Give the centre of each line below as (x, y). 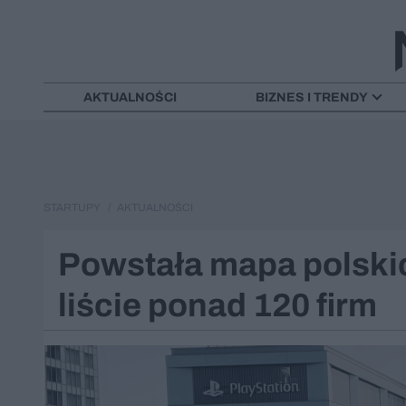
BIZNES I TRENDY (312, 97)
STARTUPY (72, 207)
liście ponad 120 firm (217, 305)
